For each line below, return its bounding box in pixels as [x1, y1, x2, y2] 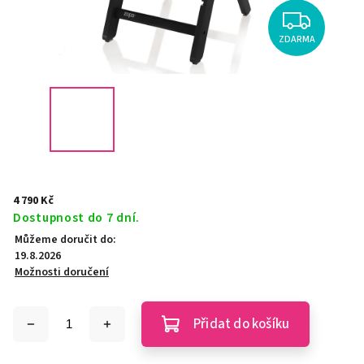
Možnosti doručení [15, 264, 109, 280]
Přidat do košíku [193, 314, 290, 334]
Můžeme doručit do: [15, 232, 116, 248]
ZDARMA [278, 32, 315, 46]
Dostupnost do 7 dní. [13, 209, 140, 227]
